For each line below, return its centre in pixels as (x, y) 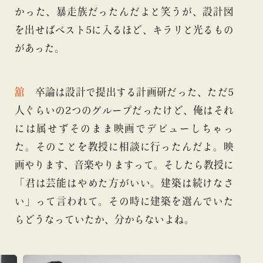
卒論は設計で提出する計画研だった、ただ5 (134, 92)
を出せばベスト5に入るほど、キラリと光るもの (124, 29)
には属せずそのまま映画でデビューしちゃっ (124, 129)
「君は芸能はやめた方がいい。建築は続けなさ (124, 183)
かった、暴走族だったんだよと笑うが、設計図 (124, 11)
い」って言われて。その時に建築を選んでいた (124, 201)
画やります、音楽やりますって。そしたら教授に (124, 165)
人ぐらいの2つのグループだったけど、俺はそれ (124, 110)
